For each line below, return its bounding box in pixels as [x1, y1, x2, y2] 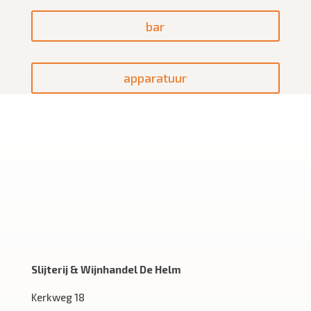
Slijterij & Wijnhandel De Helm [31, 262, 181, 276]
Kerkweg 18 [31, 290, 85, 303]
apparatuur [124, 70, 187, 86]
